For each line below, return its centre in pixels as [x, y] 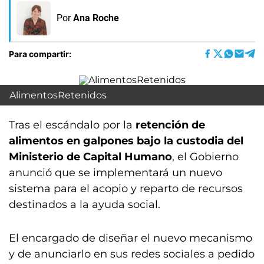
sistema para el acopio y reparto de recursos [126, 189]
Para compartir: [40, 54]
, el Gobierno [205, 157]
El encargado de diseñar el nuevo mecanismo [131, 238]
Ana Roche [96, 18]
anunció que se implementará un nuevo [115, 173]
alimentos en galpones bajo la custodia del [126, 141]
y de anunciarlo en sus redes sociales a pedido [132, 254]
